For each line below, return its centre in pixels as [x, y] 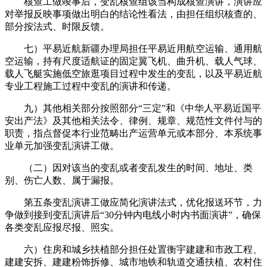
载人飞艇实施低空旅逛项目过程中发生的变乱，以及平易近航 [133, 73]
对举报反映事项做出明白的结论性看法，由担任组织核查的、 [133, 14]
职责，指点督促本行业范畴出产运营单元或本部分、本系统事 [133, 133]
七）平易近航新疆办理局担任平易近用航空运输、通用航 [133, 48]
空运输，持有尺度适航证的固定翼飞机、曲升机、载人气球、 [133, 61]
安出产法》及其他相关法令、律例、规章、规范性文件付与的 [133, 120]
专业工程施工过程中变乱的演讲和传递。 [91, 86]
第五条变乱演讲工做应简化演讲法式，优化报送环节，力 [133, 202]
